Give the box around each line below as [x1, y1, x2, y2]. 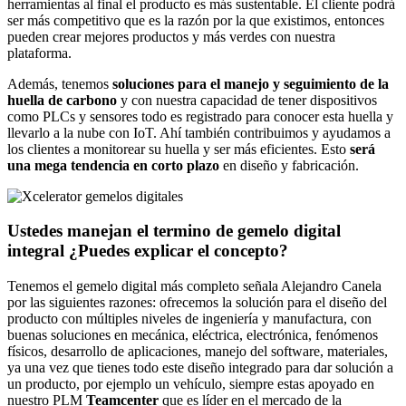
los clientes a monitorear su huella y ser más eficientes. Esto [7, 140, 350, 157]
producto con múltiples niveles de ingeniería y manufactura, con [7, 311, 372, 326]
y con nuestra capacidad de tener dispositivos [117, 92, 377, 108]
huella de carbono [7, 92, 117, 108]
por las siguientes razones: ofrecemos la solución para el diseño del [7, 295, 387, 310]
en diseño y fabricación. [219, 157, 359, 173]
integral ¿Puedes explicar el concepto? [7, 241, 288, 261]
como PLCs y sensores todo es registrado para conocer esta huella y [7, 108, 393, 124]
